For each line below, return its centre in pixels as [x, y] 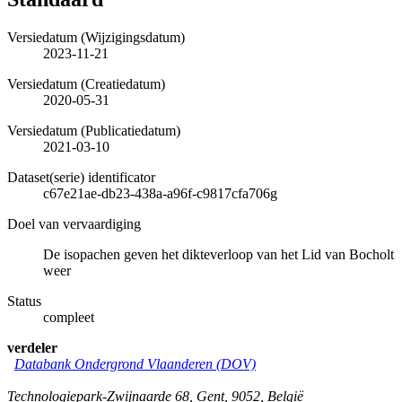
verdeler [32, 347]
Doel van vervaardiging [74, 223]
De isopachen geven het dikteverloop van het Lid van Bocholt [218, 254]
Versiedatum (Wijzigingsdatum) [96, 37]
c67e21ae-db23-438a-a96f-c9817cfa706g [160, 193]
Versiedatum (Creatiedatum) [86, 83]
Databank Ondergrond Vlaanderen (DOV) [135, 363]
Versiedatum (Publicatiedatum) [94, 130]
